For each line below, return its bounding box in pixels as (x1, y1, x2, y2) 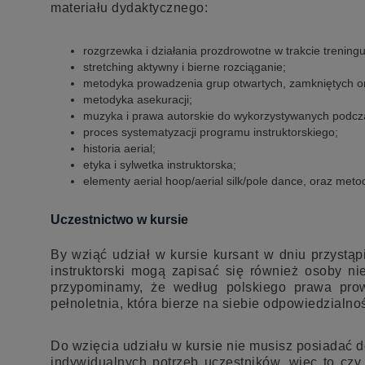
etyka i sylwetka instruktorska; (83, 158, 236, 172)
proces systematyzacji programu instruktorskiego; (83, 125, 338, 139)
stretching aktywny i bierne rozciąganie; (83, 60, 286, 74)
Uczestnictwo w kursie (51, 212, 188, 227)
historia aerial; (83, 142, 156, 156)
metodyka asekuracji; (83, 93, 192, 107)
